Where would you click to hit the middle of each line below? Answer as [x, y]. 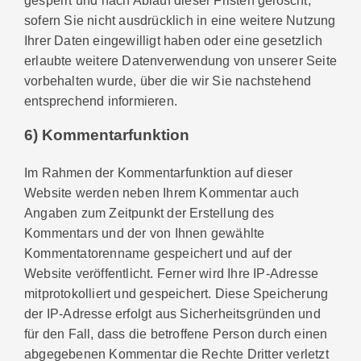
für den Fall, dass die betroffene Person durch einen [176, 333]
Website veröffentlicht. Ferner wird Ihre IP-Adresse [172, 273]
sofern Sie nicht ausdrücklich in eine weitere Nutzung [180, 20]
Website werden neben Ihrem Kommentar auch [162, 192]
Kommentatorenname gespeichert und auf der [158, 253]
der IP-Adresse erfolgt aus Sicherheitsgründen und [172, 313]
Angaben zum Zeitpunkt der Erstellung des [149, 212]
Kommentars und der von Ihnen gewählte [145, 232]
